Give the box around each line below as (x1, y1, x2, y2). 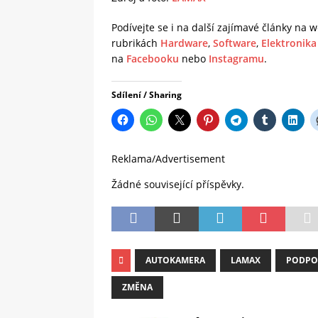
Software (213, 36, 256, 50)
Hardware (160, 36, 208, 50)
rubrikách (111, 36, 160, 50)
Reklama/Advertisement (111, 152, 225, 166)
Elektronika (261, 36, 317, 50)
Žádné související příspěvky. (111, 177, 244, 192)
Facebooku (126, 52, 179, 66)
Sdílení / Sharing (111, 89, 182, 102)
